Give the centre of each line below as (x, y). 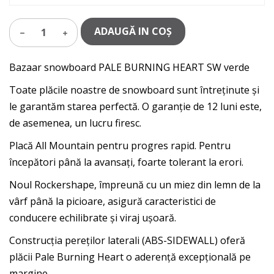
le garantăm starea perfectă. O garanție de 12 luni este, (135, 107)
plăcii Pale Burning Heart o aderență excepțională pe (130, 257)
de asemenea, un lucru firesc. (75, 123)
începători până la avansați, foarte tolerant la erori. (126, 162)
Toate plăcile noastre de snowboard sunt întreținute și (134, 90)
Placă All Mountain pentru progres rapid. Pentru (120, 146)
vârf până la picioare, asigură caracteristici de (113, 202)
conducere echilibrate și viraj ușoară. (93, 218)
